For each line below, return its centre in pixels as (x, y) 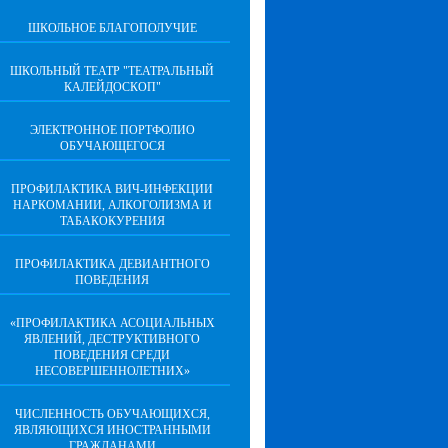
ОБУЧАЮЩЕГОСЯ (112, 146)
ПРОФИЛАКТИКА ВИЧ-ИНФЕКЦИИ (112, 189)
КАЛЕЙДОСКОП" (112, 87)
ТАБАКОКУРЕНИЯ (112, 221)
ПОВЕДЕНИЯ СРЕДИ (112, 355)
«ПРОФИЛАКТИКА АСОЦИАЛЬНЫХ (112, 323)
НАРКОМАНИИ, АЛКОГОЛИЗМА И (112, 205)
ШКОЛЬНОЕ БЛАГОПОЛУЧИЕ (112, 28)
